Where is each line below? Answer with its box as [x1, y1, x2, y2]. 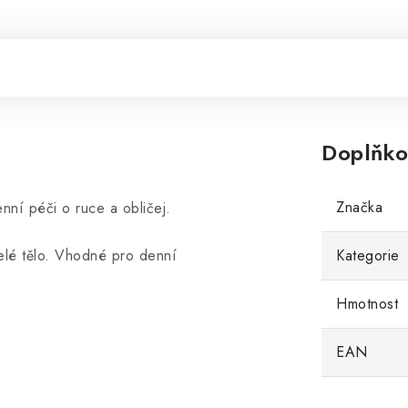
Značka [336, 196, 382, 218]
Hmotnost [336, 292, 398, 314]
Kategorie [336, 244, 400, 266]
